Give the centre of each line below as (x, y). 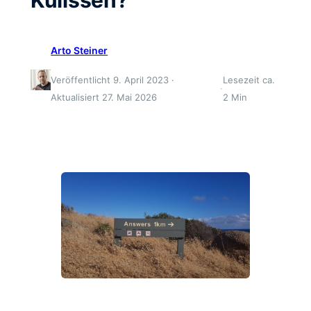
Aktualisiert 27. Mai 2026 (104, 97)
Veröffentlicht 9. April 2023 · (113, 79)
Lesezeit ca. (249, 79)
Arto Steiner (79, 50)
